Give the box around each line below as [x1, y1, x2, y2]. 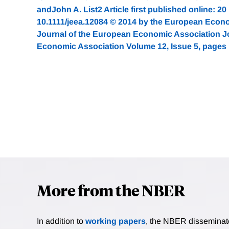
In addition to [37, 217, 85, 226]
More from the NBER [37, 180, 185, 200]
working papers [85, 217, 146, 226]
